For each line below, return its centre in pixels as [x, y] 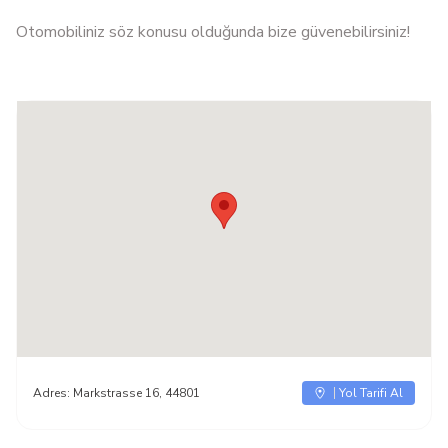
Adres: [53, 393]
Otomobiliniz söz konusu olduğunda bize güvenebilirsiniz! [213, 32]
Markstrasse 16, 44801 [136, 393]
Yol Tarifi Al [371, 393]
